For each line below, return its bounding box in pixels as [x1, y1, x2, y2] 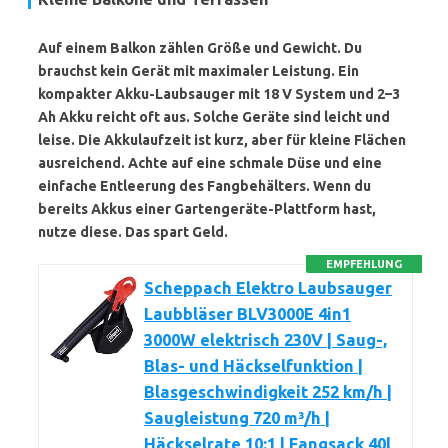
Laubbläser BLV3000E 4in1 [144, 305, 351, 323]
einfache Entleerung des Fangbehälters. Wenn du [38, 178, 371, 194]
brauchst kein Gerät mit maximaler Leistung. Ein [38, 63, 359, 79]
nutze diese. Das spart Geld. [38, 224, 228, 240]
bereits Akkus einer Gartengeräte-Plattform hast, [38, 201, 376, 217]
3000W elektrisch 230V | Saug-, [144, 331, 387, 349]
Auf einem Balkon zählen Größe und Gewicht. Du [38, 40, 362, 56]
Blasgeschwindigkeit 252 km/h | [144, 383, 392, 401]
